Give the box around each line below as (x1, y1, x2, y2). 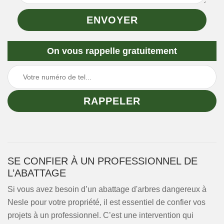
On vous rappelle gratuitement (47, 46, 177, 56)
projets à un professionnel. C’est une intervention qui (7, 211, 193, 219)
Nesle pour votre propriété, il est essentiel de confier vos (7, 198, 205, 206)
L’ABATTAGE (7, 167, 66, 178)
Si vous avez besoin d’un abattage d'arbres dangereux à (7, 185, 206, 193)
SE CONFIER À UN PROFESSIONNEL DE (7, 155, 197, 166)
